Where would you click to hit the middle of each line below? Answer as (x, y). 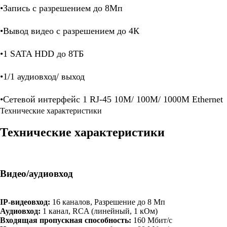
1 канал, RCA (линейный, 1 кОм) (100, 211)
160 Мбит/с (152, 220)
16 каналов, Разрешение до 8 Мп (109, 202)
